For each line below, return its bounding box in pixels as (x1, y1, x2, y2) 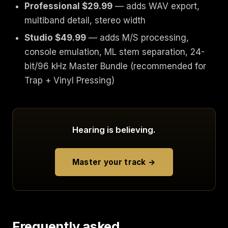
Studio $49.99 (24, 33, 86, 43)
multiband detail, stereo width (24, 15, 146, 25)
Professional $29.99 (24, 1, 112, 11)
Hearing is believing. (72, 125, 156, 135)
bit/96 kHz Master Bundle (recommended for (24, 61, 206, 71)
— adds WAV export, (112, 1, 199, 11)
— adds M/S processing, (86, 33, 189, 43)
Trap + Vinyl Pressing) (24, 75, 115, 85)
